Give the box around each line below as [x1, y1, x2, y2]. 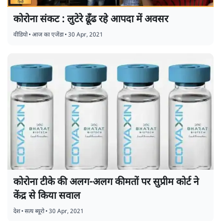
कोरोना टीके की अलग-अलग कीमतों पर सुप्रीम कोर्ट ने [13, 176, 199, 189]
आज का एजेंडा [32, 31, 64, 39]
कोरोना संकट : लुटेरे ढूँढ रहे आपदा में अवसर [13, 13, 168, 26]
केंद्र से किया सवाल [13, 189, 80, 203]
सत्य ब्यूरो [25, 207, 44, 216]
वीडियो [13, 31, 28, 39]
